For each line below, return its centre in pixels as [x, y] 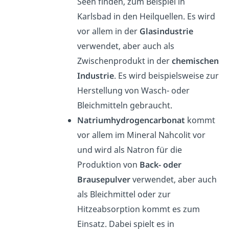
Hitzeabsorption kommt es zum [138, 209]
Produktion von [108, 165]
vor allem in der [108, 31]
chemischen [195, 61]
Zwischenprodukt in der [124, 61]
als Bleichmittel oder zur [124, 194]
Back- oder [160, 165]
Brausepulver [104, 180]
